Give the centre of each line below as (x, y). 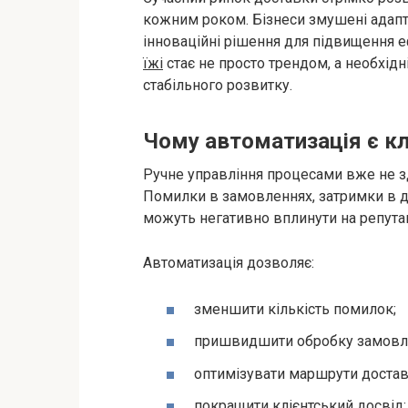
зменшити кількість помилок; (295, 310)
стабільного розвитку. (218, 85)
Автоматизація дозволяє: (229, 263)
